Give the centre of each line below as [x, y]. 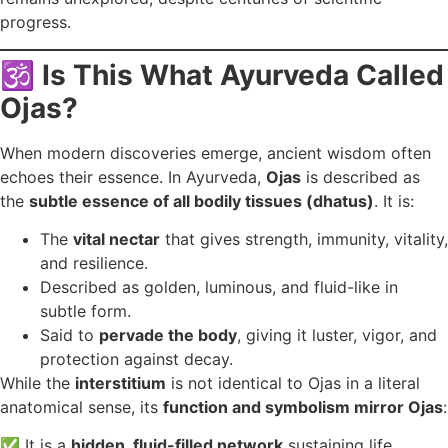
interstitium [120, 383]
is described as [360, 176]
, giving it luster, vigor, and [337, 335]
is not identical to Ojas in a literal [293, 383]
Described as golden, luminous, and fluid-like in [219, 287]
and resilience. [94, 263]
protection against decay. [136, 359]
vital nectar [116, 239]
